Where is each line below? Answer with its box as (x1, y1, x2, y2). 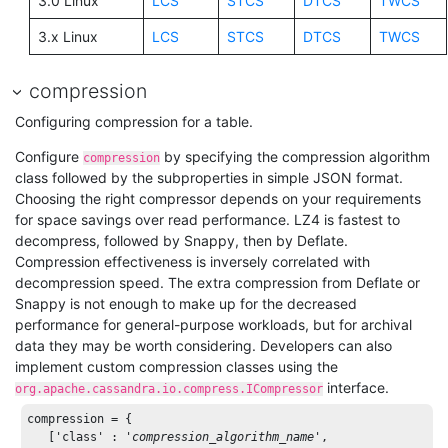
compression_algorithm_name (132, 430, 315, 445)
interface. (323, 379, 389, 397)
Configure (15, 148, 83, 166)
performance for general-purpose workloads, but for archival (15, 316, 412, 334)
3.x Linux (37, 27, 98, 45)
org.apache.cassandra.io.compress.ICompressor (15, 382, 323, 397)
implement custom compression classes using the (15, 358, 338, 376)
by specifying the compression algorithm (160, 148, 430, 166)
